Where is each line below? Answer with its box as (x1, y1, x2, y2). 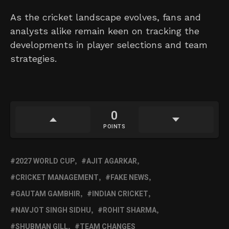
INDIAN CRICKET (92, 188, 148, 199)
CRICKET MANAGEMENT (15, 172, 99, 183)
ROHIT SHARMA (103, 204, 156, 216)
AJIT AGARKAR (86, 155, 137, 167)
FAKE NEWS (110, 172, 149, 183)
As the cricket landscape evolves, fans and (10, 11, 201, 22)
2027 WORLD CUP (15, 155, 75, 167)
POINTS (103, 122, 126, 131)
